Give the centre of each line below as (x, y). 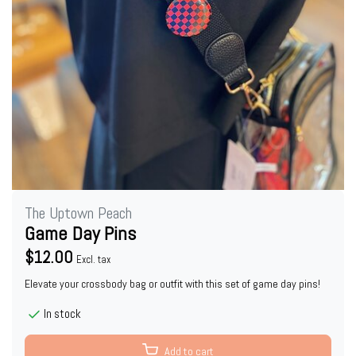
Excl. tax (93, 260)
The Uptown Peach (78, 213)
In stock (62, 314)
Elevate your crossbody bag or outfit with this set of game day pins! (172, 284)
